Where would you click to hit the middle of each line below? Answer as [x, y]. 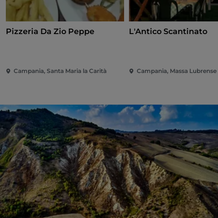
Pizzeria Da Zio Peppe [50, 32]
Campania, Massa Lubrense [177, 71]
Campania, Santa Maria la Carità [60, 71]
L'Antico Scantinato [168, 32]
